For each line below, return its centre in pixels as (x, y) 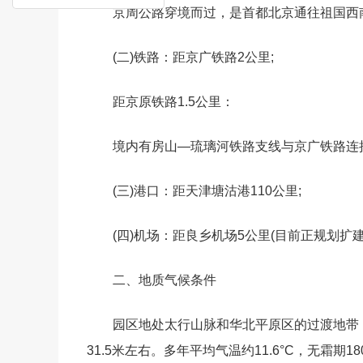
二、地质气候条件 (164, 280)
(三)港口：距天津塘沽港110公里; (207, 191)
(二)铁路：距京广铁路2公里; (193, 57)
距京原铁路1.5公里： (173, 102)
